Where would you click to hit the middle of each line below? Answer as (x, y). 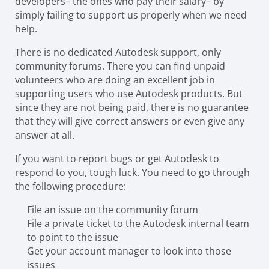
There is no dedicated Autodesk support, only (118, 52)
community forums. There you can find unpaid (120, 66)
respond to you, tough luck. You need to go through (132, 172)
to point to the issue (73, 237)
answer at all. (46, 135)
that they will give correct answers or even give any (130, 121)
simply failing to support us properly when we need (131, 15)
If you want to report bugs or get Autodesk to (117, 158)
